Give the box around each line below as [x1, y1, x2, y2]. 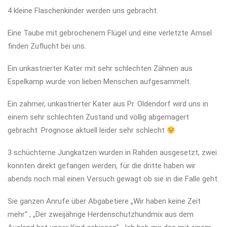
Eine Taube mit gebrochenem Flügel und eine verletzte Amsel [8, 28, 212, 37]
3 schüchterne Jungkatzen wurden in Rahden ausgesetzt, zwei [8, 148, 217, 157]
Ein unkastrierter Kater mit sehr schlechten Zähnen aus [8, 64, 193, 73]
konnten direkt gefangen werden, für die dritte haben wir [8, 161, 196, 170]
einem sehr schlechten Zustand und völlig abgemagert [8, 112, 189, 122]
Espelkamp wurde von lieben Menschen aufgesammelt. [8, 77, 191, 86]
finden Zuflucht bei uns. [8, 42, 86, 51]
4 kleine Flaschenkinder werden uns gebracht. [8, 6, 158, 15]
